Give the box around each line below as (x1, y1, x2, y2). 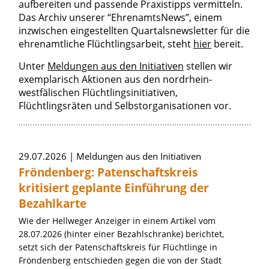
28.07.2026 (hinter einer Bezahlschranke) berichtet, (19, 228, 224, 240)
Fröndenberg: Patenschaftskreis (19, 165, 198, 180)
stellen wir (184, 59, 232, 73)
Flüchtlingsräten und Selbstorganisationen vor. (19, 99, 231, 112)
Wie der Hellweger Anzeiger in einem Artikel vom (19, 215, 216, 226)
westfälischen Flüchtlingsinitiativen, (19, 86, 178, 99)
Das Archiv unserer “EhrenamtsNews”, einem (19, 11, 222, 24)
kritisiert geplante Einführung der (19, 180, 209, 196)
